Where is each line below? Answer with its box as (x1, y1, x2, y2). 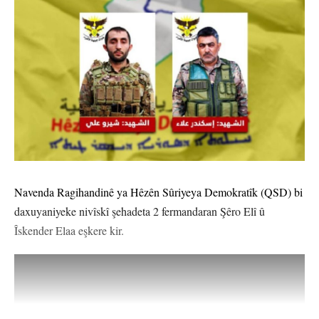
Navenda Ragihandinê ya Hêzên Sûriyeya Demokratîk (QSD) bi (14, 184, 303, 200)
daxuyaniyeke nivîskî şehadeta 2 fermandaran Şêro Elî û (14, 204, 265, 219)
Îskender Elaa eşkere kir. (14, 223, 124, 239)
